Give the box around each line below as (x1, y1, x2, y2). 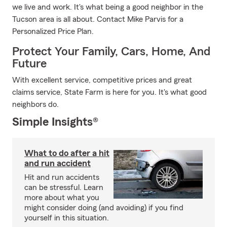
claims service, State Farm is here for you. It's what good (12, 88, 207, 96)
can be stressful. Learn (24, 183, 103, 192)
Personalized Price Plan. (12, 27, 94, 35)
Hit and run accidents (24, 173, 99, 181)
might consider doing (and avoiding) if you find (24, 204, 183, 212)
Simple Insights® (12, 116, 98, 128)
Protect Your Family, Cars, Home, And (12, 46, 210, 58)
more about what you (24, 194, 99, 202)
